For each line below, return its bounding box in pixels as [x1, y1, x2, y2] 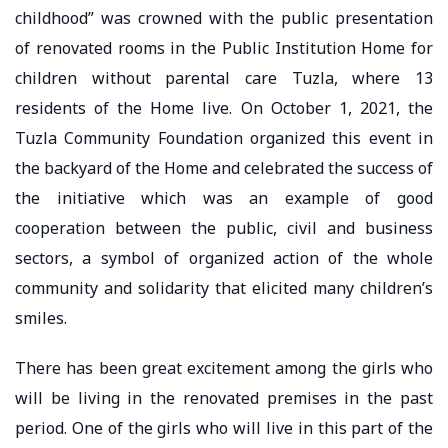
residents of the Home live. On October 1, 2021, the [15, 96, 433, 119]
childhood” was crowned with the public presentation [15, 6, 433, 29]
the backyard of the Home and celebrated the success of [15, 156, 433, 179]
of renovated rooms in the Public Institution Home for [15, 36, 433, 59]
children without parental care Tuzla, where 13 [15, 66, 433, 89]
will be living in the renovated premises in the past [15, 386, 433, 409]
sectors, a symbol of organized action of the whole [15, 246, 433, 269]
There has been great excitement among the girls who [15, 356, 433, 379]
